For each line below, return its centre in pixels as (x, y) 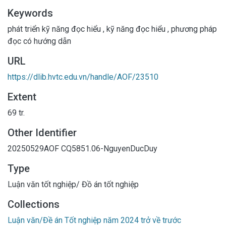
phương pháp (193, 29)
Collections (34, 204)
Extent (22, 97)
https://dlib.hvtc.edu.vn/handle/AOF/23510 (83, 77)
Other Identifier (42, 132)
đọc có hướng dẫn (39, 41)
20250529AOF (34, 148)
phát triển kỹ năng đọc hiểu (55, 29)
